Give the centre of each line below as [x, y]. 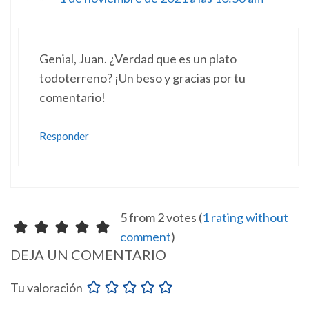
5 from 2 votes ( [161, 218]
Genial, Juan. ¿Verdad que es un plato [138, 59]
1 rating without [245, 218]
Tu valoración [47, 288]
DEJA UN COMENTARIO [88, 255]
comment [145, 237]
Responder [64, 136]
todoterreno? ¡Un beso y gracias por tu [142, 78]
